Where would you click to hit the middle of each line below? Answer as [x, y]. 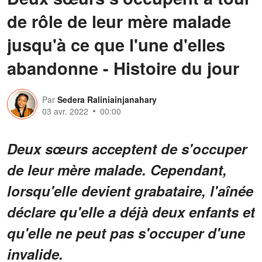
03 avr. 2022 [65, 111]
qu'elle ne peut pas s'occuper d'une [126, 232]
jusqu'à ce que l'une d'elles [116, 44]
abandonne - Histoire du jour [123, 68]
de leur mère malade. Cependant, [117, 169]
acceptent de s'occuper [169, 148]
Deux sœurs [49, 148]
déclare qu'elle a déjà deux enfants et [131, 211]
